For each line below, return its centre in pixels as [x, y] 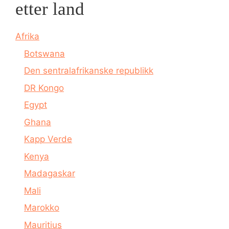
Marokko [42, 208]
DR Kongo [44, 88]
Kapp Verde [48, 139]
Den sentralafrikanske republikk [89, 71]
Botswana [44, 53]
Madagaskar [50, 173]
